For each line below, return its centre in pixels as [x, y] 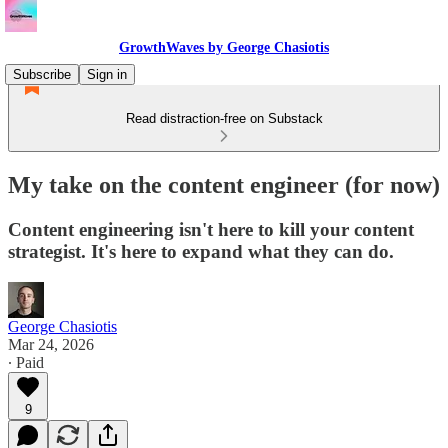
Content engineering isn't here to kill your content [211, 229]
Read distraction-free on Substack [224, 118]
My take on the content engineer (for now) [224, 184]
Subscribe [42, 74]
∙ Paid [26, 362]
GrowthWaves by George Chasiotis [224, 47]
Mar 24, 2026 [51, 344]
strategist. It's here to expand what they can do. [201, 251]
